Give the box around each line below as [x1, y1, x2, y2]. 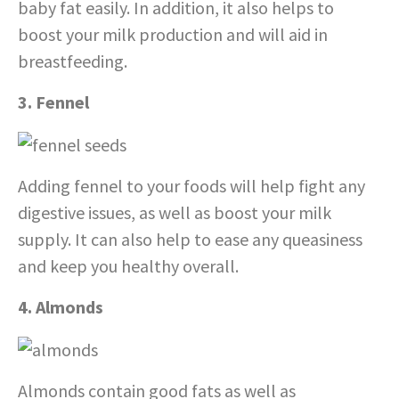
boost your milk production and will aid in [18, 22, 328, 45]
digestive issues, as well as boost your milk [18, 201, 331, 224]
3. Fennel [18, 90, 89, 113]
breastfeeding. [18, 49, 127, 72]
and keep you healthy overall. [18, 255, 239, 278]
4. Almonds [18, 296, 103, 319]
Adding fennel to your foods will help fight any [18, 175, 365, 198]
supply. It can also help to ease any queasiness [18, 228, 362, 251]
